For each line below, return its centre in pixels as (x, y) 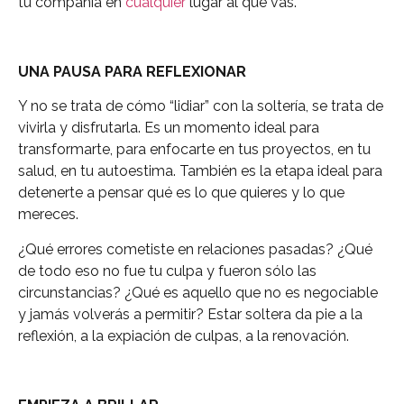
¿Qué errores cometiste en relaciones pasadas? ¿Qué (195, 249)
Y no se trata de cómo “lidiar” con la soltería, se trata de (201, 106)
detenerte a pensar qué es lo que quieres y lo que (181, 193)
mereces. (48, 215)
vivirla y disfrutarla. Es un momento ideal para (169, 128)
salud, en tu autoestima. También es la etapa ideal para (200, 171)
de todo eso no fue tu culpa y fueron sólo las (167, 271)
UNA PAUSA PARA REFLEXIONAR (132, 72)
